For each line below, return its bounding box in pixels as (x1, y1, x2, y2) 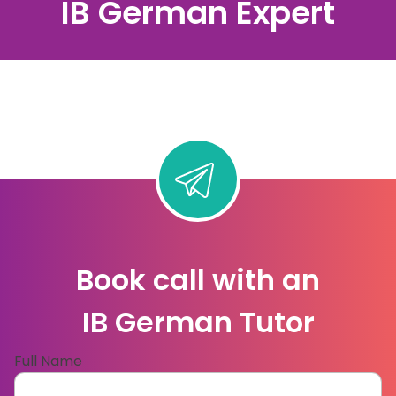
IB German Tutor (81, 302, 315, 343)
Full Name (14, 351, 82, 372)
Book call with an (76, 260, 320, 301)
